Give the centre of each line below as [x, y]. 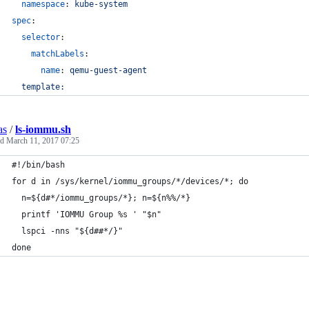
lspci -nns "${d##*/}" [67, 231]
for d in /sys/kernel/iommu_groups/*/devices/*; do [130, 181]
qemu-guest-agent [108, 70]
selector [41, 37]
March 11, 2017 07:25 [43, 141]
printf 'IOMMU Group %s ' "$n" [87, 215]
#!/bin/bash [38, 165]
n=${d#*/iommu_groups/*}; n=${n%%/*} [101, 198]
